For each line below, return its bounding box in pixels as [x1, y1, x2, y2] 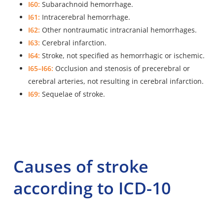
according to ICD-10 [13, 177, 171, 200]
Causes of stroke [13, 155, 148, 178]
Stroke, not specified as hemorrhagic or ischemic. [39, 51, 205, 61]
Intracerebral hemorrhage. [39, 12, 130, 22]
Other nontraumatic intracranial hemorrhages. [39, 25, 197, 35]
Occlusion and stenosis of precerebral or [53, 64, 190, 74]
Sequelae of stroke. [39, 89, 105, 99]
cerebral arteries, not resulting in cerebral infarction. [28, 76, 204, 86]
